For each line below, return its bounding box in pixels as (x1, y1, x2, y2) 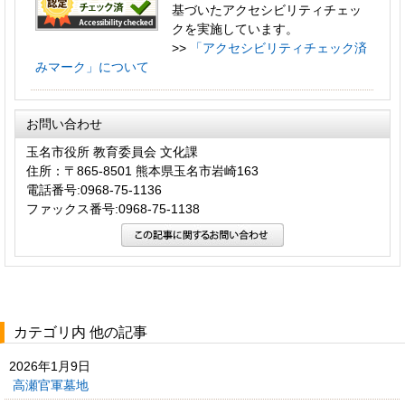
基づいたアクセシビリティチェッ (172, 2, 362, 17)
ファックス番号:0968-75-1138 (26, 201, 200, 216)
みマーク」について (35, 59, 149, 74)
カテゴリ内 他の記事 (14, 324, 147, 340)
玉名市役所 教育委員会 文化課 (26, 144, 198, 159)
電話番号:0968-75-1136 (26, 182, 162, 197)
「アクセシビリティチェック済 (190, 40, 367, 55)
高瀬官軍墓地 (13, 377, 92, 392)
